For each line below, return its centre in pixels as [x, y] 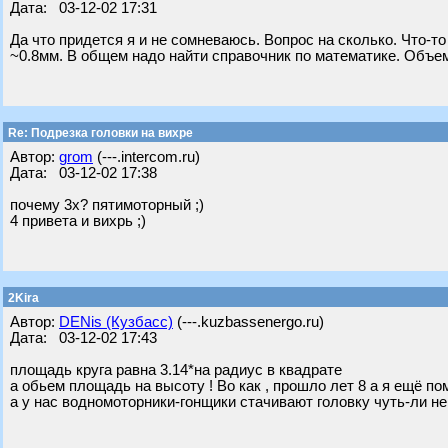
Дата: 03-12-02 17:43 [83, 338]
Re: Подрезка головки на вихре [99, 133]
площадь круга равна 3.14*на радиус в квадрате [176, 370]
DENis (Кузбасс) [116, 322]
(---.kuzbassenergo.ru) [248, 322]
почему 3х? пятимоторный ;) [107, 205]
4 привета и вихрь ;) [78, 221]
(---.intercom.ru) [146, 157]
